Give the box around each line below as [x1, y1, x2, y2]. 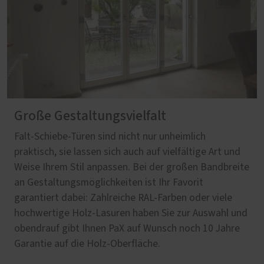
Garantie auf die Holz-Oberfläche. [14, 238, 160, 249]
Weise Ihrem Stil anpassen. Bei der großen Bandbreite [14, 161, 249, 173]
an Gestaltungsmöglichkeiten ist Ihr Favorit [14, 177, 203, 188]
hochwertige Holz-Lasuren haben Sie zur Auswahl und [14, 207, 247, 219]
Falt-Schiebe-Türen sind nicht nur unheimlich [14, 131, 206, 142]
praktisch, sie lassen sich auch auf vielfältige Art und [14, 146, 240, 157]
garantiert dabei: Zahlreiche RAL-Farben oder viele [14, 192, 232, 203]
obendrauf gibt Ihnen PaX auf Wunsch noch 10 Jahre [14, 223, 240, 234]
